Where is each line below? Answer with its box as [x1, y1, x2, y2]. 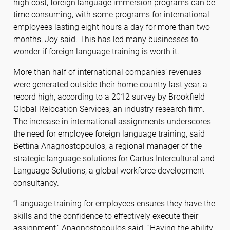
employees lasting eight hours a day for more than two [13, 22, 210, 32]
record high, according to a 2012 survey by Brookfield [13, 92, 205, 102]
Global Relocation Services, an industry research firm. [13, 104, 205, 114]
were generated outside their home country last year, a [13, 80, 207, 90]
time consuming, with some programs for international [13, 10, 209, 20]
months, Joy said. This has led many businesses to [13, 34, 198, 45]
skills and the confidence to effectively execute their [13, 211, 198, 221]
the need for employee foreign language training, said [13, 129, 205, 139]
